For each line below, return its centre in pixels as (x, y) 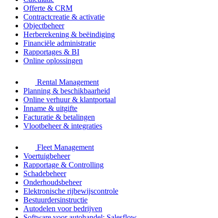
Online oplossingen (53, 61)
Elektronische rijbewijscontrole (71, 191)
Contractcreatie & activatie (64, 17)
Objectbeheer (44, 26)
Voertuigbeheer (47, 156)
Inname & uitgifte (50, 109)
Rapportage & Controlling (64, 165)
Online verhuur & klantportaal (70, 100)
